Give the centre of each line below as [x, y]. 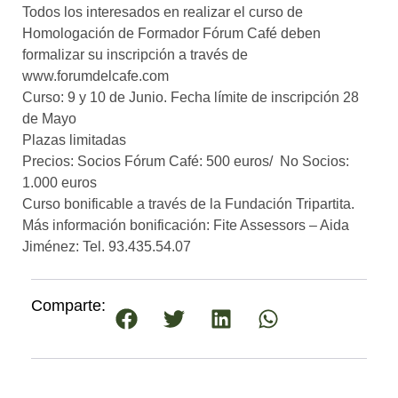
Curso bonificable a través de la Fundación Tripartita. [188, 204]
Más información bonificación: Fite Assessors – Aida [186, 225]
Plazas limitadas [74, 140]
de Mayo [49, 119]
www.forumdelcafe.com [96, 76]
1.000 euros [60, 183]
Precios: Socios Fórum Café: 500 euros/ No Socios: [186, 161]
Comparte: [68, 306]
